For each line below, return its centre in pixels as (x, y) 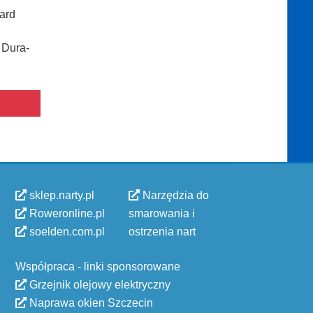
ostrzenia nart (162, 232)
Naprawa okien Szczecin (90, 303)
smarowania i (162, 213)
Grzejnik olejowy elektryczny (99, 285)
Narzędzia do (174, 195)
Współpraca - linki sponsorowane (98, 267)
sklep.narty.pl (60, 195)
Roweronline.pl (66, 213)
